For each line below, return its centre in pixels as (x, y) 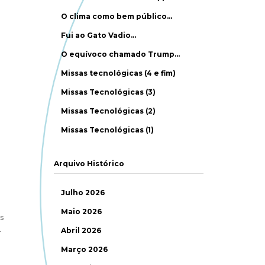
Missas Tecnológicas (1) (108, 130)
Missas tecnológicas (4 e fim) (119, 73)
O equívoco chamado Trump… (121, 54)
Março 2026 (85, 249)
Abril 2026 (81, 230)
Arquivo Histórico (89, 164)
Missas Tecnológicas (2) (109, 111)
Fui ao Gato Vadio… (99, 35)
